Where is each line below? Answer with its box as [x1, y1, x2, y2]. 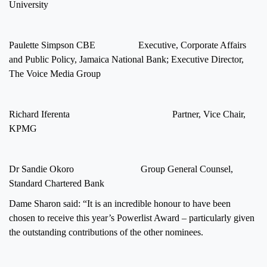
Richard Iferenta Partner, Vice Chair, [9, 108, 246, 119]
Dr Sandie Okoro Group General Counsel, [9, 163, 233, 174]
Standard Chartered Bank [9, 178, 104, 188]
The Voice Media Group [9, 68, 101, 79]
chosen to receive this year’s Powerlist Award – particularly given [9, 212, 254, 223]
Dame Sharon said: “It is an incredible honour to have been [9, 198, 231, 209]
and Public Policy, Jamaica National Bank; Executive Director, [9, 54, 244, 64]
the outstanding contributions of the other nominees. [9, 226, 203, 237]
